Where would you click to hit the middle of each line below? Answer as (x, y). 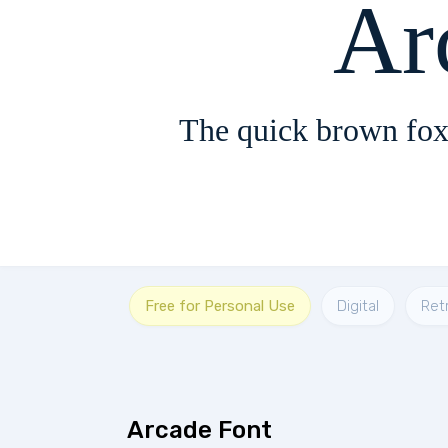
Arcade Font (199, 430)
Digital (358, 306)
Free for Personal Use (220, 306)
